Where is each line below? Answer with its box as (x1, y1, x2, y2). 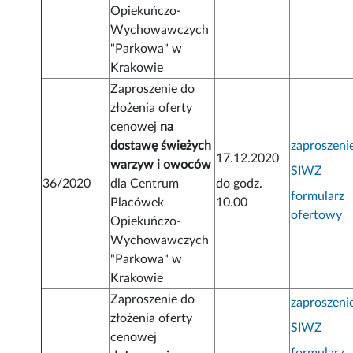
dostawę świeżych (110, 139, 212, 153)
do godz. (216, 177, 263, 191)
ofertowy (291, 209, 343, 222)
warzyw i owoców (110, 158, 212, 172)
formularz (291, 190, 345, 203)
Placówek (110, 196, 165, 210)
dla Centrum (110, 177, 180, 191)
